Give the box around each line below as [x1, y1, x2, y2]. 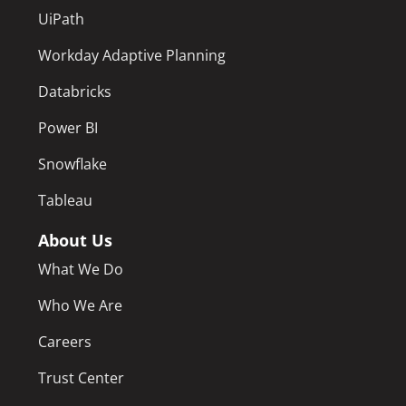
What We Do [38, 259, 123, 280]
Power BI [38, 118, 98, 139]
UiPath [38, 9, 84, 30]
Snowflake [38, 154, 107, 175]
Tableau [38, 190, 92, 211]
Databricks [38, 82, 111, 102]
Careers [38, 332, 92, 353]
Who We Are [38, 295, 122, 316]
